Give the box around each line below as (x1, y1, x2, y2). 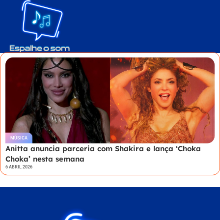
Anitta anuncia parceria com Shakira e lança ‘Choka (5, 143, 201, 153)
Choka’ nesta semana (5, 154, 84, 164)
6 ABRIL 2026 (5, 164, 32, 169)
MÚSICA (10, 135, 27, 140)
